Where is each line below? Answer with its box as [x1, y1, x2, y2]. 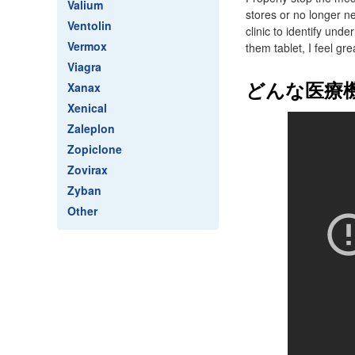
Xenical [67, 100, 107, 116]
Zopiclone [67, 141, 122, 157]
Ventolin [67, 17, 112, 33]
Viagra [67, 59, 101, 74]
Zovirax [67, 162, 108, 177]
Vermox [67, 38, 107, 54]
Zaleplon [67, 120, 115, 136]
